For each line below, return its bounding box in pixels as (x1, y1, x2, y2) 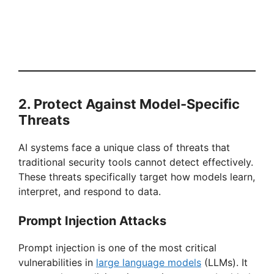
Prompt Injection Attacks (18, 213, 166, 229)
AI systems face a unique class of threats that (18, 141, 230, 154)
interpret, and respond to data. (18, 185, 161, 198)
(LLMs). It (201, 256, 248, 269)
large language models (96, 256, 201, 269)
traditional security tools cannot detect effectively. (18, 156, 253, 169)
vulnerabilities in (18, 256, 96, 269)
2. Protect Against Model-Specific (18, 96, 240, 113)
